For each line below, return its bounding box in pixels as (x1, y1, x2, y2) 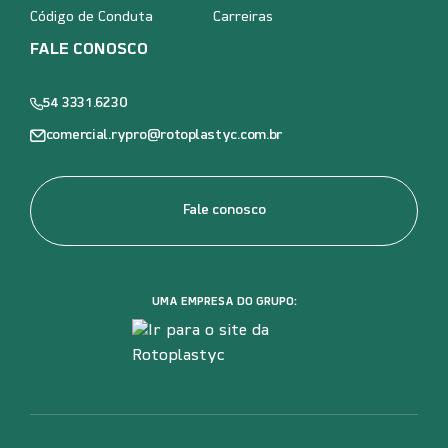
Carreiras (213, 10, 273, 26)
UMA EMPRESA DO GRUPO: (151, 296, 297, 308)
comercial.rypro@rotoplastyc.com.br (45, 128, 283, 144)
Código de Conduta (30, 10, 153, 26)
